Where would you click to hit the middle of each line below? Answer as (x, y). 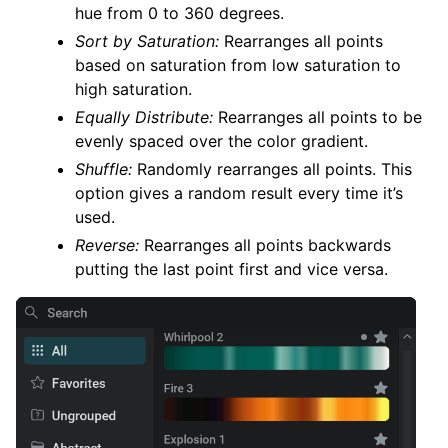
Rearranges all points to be (318, 117)
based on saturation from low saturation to (238, 65)
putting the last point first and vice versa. (232, 269)
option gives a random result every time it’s (239, 193)
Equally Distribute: (144, 117)
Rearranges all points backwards (265, 245)
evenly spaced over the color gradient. (222, 141)
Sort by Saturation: (147, 41)
